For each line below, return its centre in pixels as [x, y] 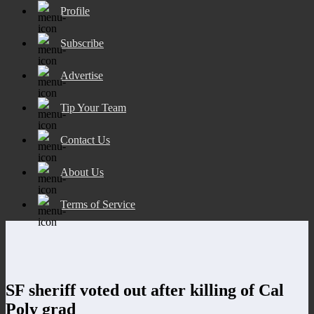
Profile [75, 11]
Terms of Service [98, 204]
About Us [82, 172]
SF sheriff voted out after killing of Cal [145, 290]
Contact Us [85, 139]
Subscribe [82, 43]
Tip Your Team [93, 107]
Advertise [82, 75]
